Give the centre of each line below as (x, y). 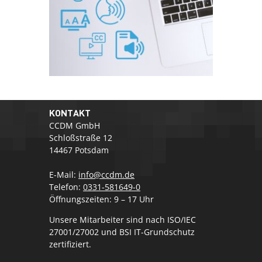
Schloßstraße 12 (81, 138)
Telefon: (66, 187)
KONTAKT (70, 113)
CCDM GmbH (75, 126)
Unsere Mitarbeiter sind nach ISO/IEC (123, 220)
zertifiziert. (70, 244)
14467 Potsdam (79, 150)
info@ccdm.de (106, 175)
